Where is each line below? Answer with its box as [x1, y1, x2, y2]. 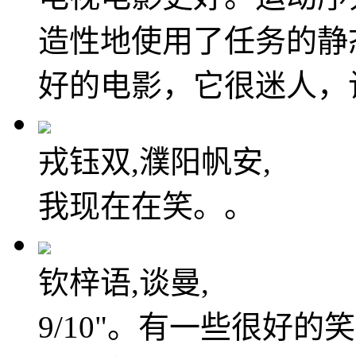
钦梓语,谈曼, [38, 265, 209, 300]
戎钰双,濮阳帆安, [38, 144, 271, 179]
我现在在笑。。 [38, 188, 255, 223]
